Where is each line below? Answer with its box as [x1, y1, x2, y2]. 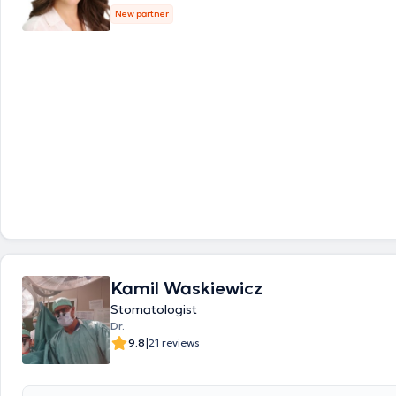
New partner [115, 8, 169, 19]
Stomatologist [110, 301, 197, 317]
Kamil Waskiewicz [110, 277, 263, 300]
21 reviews [148, 336, 200, 349]
